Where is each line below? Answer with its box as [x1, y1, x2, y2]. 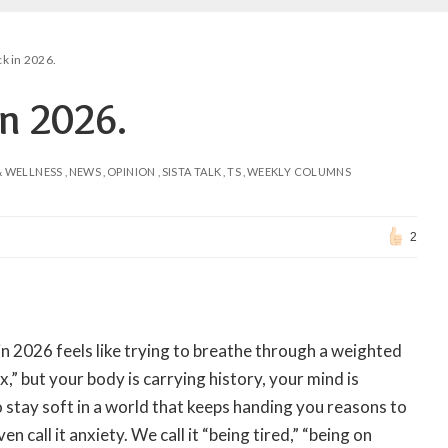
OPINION [107, 165, 156, 179]
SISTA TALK [161, 165, 222, 179]
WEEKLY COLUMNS [247, 165, 352, 179]
